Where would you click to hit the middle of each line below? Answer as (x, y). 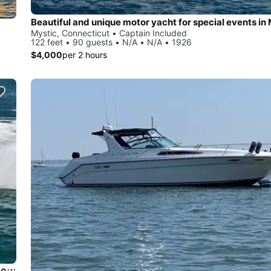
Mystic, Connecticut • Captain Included (109, 33)
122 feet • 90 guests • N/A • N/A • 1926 (111, 42)
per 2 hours (85, 54)
